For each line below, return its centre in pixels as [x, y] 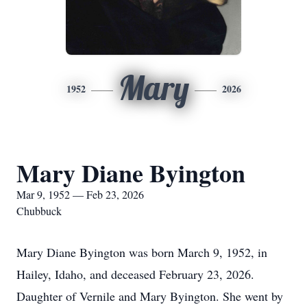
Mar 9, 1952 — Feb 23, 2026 [80, 194]
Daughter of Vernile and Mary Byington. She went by [150, 296]
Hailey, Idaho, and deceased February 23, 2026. [135, 274]
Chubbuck [39, 211]
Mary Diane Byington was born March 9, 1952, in [142, 252]
